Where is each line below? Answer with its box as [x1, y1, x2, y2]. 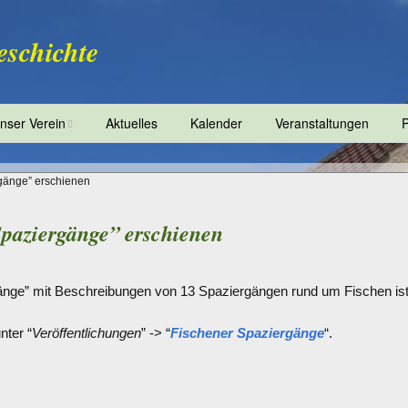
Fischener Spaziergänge [170, 324, 324, 341]
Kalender [190, 114, 242, 132]
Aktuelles [106, 114, 158, 132]
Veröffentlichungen [32, 324, 141, 341]
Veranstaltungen [275, 114, 369, 132]
